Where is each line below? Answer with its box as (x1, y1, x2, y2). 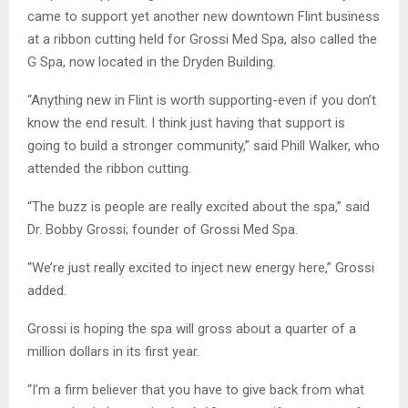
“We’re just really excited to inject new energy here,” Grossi (27, 260, 374, 277)
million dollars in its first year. (27, 343, 199, 361)
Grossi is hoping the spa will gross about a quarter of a (27, 321, 356, 338)
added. (27, 282, 66, 300)
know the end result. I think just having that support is (27, 115, 345, 132)
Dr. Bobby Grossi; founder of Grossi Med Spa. (27, 221, 298, 239)
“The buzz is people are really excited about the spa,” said (27, 199, 370, 216)
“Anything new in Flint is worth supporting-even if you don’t (27, 92, 376, 109)
